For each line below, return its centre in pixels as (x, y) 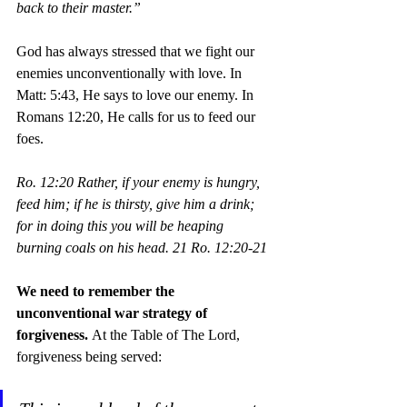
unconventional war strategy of (114, 313)
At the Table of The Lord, (168, 334)
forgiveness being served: (89, 356)
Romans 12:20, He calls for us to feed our (138, 116)
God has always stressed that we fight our (137, 51)
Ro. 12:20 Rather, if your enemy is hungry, (140, 182)
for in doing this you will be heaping (122, 225)
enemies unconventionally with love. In (131, 73)
